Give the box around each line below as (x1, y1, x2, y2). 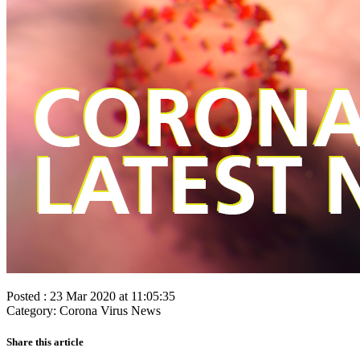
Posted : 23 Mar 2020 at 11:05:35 (6, 288, 175, 303)
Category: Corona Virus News (6, 303, 161, 317)
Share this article (6, 336, 84, 349)
